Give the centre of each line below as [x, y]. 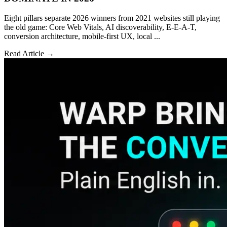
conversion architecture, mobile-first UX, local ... [82, 36]
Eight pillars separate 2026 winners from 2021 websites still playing [112, 18]
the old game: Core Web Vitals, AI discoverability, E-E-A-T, [100, 27]
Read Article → [29, 53]
